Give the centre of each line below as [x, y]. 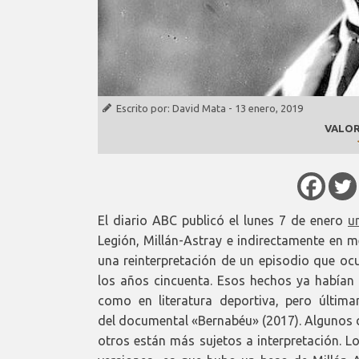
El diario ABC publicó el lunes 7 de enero [223, 221]
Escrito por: [144, 108]
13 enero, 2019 [269, 108]
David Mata [199, 108]
